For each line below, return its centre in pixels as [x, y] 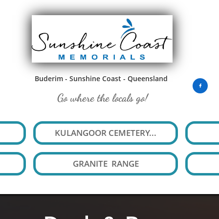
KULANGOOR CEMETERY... [106, 133]
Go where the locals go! [102, 98]
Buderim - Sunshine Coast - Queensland [101, 78]
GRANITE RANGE [106, 164]
